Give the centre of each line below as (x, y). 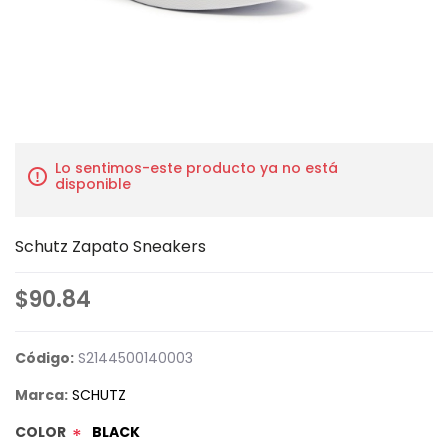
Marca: (41, 395)
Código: (44, 358)
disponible (93, 184)
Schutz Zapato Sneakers (110, 246)
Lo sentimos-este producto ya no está (196, 168)
